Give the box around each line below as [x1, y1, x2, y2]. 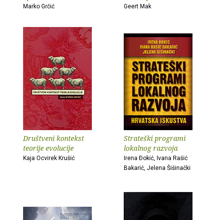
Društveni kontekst [23, 134, 84, 143]
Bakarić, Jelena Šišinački [124, 165, 191, 171]
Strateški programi [124, 134, 186, 143]
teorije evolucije [23, 143, 74, 153]
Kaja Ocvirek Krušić [23, 155, 75, 162]
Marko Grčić [23, 3, 55, 10]
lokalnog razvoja [124, 143, 178, 153]
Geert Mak [124, 3, 151, 10]
